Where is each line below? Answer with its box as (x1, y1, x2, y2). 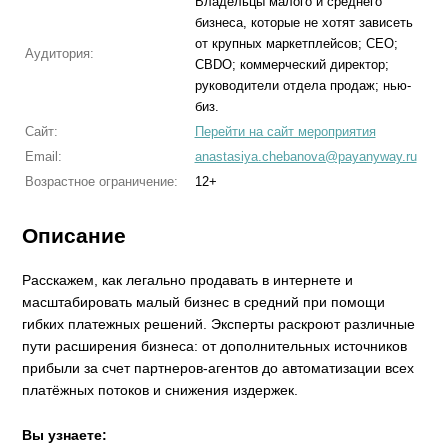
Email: (24, 149, 62, 164)
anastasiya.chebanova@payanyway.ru (194, 149, 417, 164)
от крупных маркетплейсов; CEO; (194, 36, 398, 51)
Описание (22, 224, 127, 247)
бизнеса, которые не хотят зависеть (194, 15, 413, 30)
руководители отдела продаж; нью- (194, 78, 411, 93)
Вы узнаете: (22, 426, 112, 443)
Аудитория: (24, 46, 94, 61)
